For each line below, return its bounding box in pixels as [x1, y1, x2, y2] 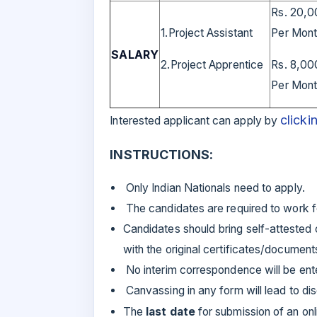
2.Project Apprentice [161, 58, 263, 72]
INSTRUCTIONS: [110, 147, 214, 163]
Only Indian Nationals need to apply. [122, 181, 305, 195]
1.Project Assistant [161, 26, 253, 40]
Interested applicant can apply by [110, 114, 278, 128]
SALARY [111, 47, 158, 62]
